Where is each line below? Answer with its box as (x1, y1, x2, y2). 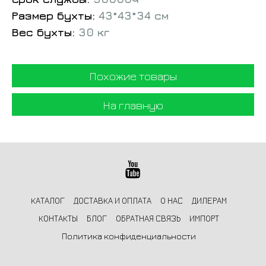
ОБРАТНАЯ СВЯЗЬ (115, 213, 180, 224)
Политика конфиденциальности (61, 231, 196, 242)
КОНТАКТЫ (38, 213, 78, 224)
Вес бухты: (12, 26, 75, 39)
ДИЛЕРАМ (191, 195, 227, 206)
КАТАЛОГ (30, 195, 65, 206)
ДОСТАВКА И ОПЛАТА (73, 195, 151, 206)
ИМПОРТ (189, 213, 219, 224)
